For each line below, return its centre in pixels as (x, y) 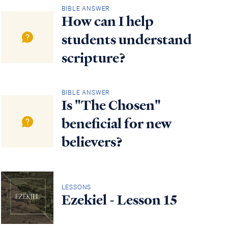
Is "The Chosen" (111, 106)
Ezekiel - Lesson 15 (119, 200)
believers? (92, 142)
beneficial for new (116, 124)
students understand (126, 39)
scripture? (93, 58)
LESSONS (76, 187)
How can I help (107, 21)
